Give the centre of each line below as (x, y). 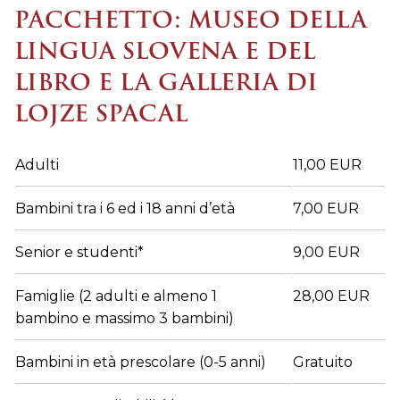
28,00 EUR (331, 296)
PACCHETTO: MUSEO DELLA (191, 21)
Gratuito (323, 362)
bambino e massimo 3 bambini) (125, 319)
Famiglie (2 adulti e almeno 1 (116, 296)
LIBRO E (67, 83)
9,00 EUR (326, 253)
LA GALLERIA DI (219, 83)
